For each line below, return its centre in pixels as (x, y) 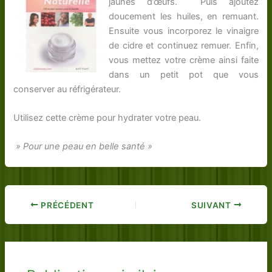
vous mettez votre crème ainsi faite (184, 60)
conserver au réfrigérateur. (67, 89)
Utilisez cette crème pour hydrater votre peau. (107, 117)
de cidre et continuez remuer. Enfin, (184, 45)
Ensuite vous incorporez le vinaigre (184, 31)
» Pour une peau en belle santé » (83, 147)
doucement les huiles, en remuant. (184, 16)
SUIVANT (212, 205)
